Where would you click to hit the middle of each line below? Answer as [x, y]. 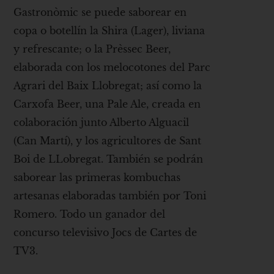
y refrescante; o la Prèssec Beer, [92, 49]
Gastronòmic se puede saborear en [100, 12]
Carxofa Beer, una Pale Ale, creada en [107, 104]
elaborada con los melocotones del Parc [112, 67]
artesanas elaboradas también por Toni [110, 195]
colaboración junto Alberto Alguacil [102, 122]
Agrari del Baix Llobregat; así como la [108, 85]
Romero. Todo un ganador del [90, 214]
